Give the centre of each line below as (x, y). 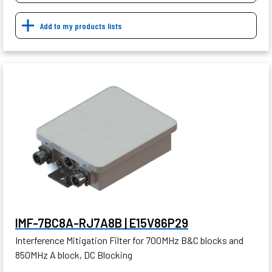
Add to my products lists (81, 26)
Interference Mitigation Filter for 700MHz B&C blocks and (129, 240)
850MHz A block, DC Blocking (74, 255)
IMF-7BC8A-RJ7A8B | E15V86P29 (102, 223)
